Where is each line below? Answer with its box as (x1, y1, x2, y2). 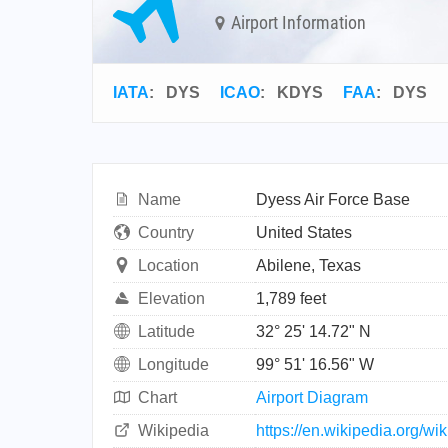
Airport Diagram (256, 389, 368, 406)
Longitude (138, 356, 209, 373)
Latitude (138, 323, 195, 340)
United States (256, 224, 352, 241)
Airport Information (227, 11, 366, 33)
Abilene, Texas (256, 257, 361, 274)
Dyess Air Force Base (256, 191, 410, 208)
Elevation (138, 290, 205, 307)
